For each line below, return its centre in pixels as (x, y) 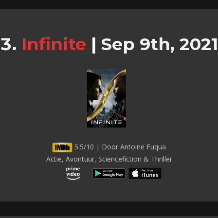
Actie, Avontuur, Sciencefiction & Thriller (109, 159)
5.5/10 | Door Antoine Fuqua (119, 146)
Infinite (54, 44)
